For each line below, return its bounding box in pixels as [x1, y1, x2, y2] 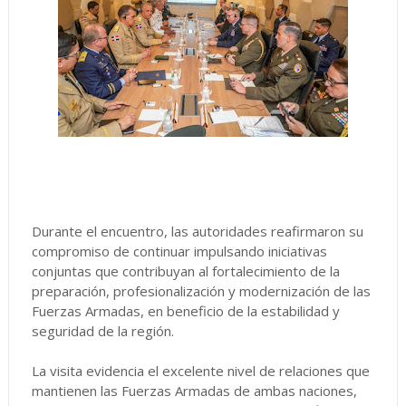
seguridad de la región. [31, 322, 174, 340]
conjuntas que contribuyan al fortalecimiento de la [31, 262, 340, 280]
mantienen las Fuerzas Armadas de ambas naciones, [31, 382, 357, 400]
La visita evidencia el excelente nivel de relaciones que [31, 362, 370, 380]
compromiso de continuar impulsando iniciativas [31, 242, 327, 260]
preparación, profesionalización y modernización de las [31, 282, 371, 300]
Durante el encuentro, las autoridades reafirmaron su [31, 222, 363, 240]
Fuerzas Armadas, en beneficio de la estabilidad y [31, 302, 340, 320]
